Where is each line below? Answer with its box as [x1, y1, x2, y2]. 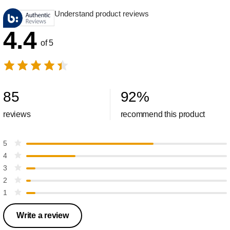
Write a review [16, 210, 69, 220]
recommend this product [120, 109, 205, 119]
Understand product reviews [54, 9, 149, 18]
